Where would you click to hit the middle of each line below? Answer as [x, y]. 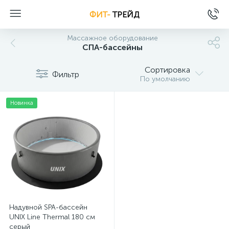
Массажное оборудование [112, 38]
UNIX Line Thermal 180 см [52, 217]
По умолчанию [165, 79]
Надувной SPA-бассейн [48, 207]
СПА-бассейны [112, 47]
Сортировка [167, 70]
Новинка [22, 103]
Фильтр [65, 74]
